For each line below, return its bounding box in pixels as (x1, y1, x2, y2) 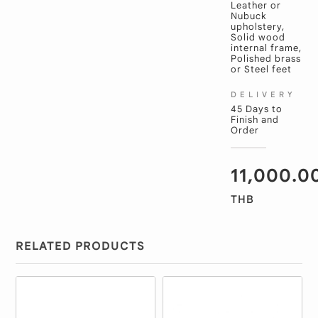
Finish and (230, 114, 279, 126)
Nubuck (230, 10, 266, 22)
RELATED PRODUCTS (16, 238, 146, 253)
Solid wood (230, 31, 285, 43)
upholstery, (230, 21, 285, 33)
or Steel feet (230, 63, 292, 75)
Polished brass (230, 53, 301, 65)
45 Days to (230, 103, 283, 115)
